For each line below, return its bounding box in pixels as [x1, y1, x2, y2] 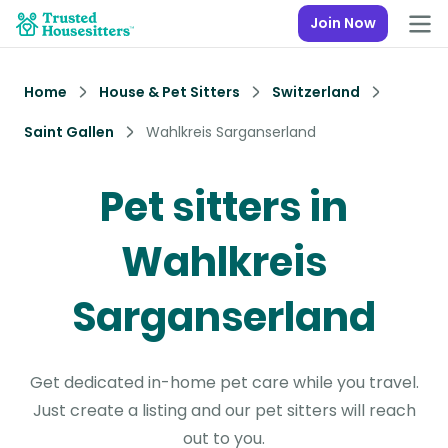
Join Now [310, 13, 376, 33]
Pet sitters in [100, 179, 348, 235]
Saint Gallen [24, 122, 114, 142]
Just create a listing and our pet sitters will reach [32, 399, 416, 422]
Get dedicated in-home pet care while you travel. [29, 371, 419, 394]
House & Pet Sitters [99, 82, 240, 102]
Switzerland [272, 82, 360, 102]
